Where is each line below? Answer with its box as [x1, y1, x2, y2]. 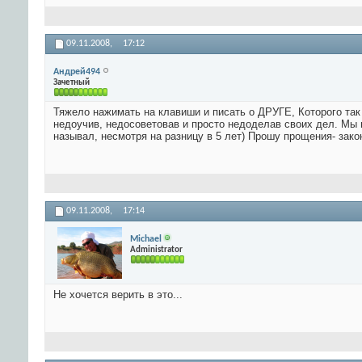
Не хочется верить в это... [53, 288, 183, 301]
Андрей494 [53, 66, 100, 77]
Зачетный [53, 78, 90, 87]
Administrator [130, 245, 183, 255]
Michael [130, 234, 162, 244]
